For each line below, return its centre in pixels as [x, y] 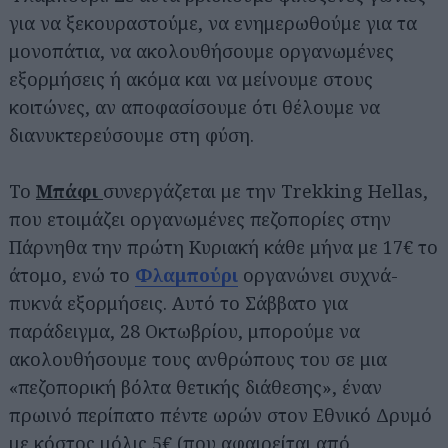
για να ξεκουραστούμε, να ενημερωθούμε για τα [213, 22]
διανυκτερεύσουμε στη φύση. [131, 134]
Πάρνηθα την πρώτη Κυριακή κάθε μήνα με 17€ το [223, 246]
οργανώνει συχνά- [320, 274]
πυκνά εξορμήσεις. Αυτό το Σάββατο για [178, 302]
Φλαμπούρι [186, 274]
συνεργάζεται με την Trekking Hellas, [265, 190]
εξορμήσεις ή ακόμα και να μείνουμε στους [191, 78]
